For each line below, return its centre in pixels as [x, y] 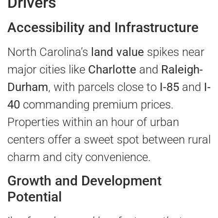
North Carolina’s [49, 52]
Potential [35, 197]
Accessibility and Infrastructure [103, 27]
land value [118, 52]
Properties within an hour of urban [93, 122]
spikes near [174, 52]
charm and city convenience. [79, 157]
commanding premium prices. [97, 104]
